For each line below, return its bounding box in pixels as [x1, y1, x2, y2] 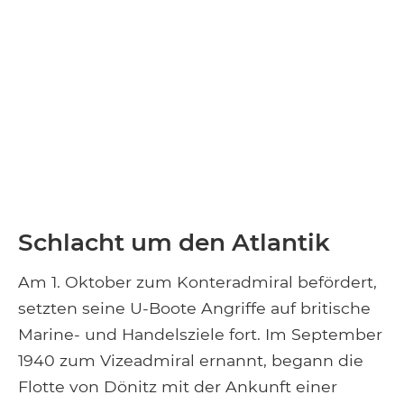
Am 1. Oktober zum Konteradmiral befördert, [18, 271, 377, 291]
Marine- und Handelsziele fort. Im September [18, 324, 382, 344]
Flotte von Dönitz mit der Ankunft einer [18, 376, 337, 396]
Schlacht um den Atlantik [18, 226, 330, 257]
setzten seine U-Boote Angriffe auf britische [18, 298, 371, 317]
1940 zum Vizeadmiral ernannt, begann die [18, 350, 363, 370]
